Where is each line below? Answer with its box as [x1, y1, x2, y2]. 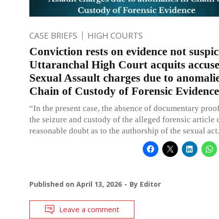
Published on [29, 179, 76, 189]
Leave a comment [59, 204, 119, 214]
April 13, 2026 [76, 179, 122, 189]
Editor [140, 179, 161, 189]
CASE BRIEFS [29, 29, 77, 41]
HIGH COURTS [88, 29, 143, 41]
